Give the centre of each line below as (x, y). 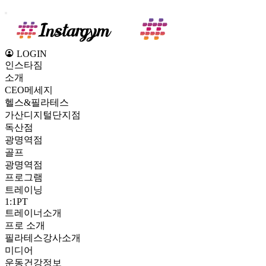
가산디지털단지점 (43, 115)
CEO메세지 (29, 90)
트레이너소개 (33, 213)
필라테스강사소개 (43, 238)
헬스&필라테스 (37, 102)
